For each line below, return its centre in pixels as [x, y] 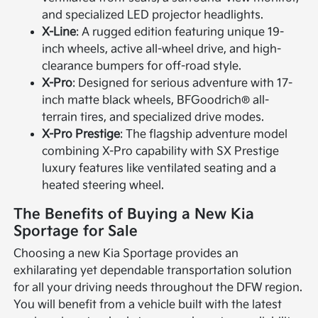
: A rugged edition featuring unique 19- [180, 32]
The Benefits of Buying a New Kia [134, 214]
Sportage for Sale [76, 231]
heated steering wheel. [103, 185]
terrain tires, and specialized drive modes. [153, 117]
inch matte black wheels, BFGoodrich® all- [156, 100]
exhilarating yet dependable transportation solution [153, 270]
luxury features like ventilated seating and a [159, 168]
